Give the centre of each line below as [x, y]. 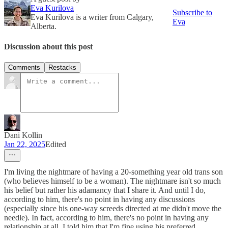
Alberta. [44, 26]
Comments [24, 67]
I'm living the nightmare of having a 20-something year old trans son [113, 172]
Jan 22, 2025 [25, 144]
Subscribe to [192, 13]
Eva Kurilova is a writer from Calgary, [92, 17]
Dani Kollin [23, 135]
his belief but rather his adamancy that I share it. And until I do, [105, 190]
